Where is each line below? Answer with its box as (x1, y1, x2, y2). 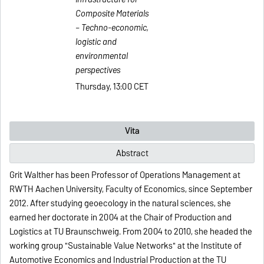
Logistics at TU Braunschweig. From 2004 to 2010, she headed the (9, 225, 253, 239)
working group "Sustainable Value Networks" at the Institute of (9, 239, 242, 253)
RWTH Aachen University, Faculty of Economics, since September (9, 182, 253, 197)
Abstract (115, 146, 148, 160)
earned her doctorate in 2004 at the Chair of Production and (9, 210, 232, 225)
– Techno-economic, (75, 20, 149, 35)
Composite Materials (75, 6, 149, 21)
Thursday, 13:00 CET (75, 79, 149, 94)
